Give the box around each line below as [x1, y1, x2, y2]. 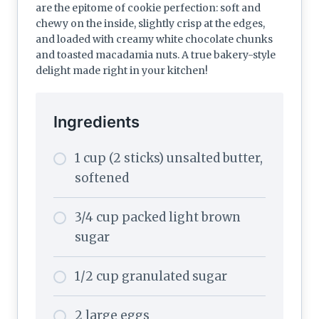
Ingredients [53, 112, 140, 131]
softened [75, 169, 129, 186]
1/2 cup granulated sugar [75, 268, 227, 284]
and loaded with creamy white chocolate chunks [36, 32, 273, 46]
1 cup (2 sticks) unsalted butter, [75, 150, 263, 166]
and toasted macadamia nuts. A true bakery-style [36, 48, 276, 61]
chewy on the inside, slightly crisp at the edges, [36, 16, 265, 30]
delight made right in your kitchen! [36, 63, 208, 77]
